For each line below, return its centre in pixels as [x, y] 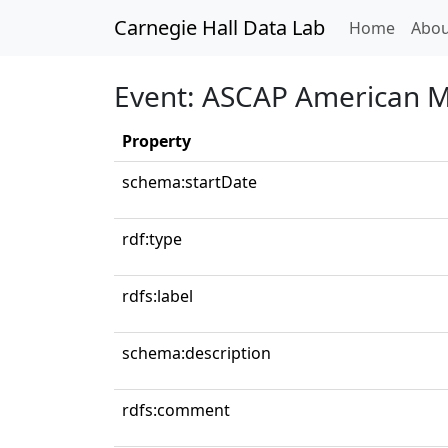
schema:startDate [189, 182]
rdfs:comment [176, 410]
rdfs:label [157, 296]
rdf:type [152, 239]
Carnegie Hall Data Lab [219, 27]
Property [156, 141]
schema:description [196, 353]
